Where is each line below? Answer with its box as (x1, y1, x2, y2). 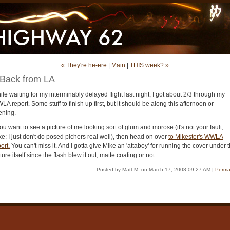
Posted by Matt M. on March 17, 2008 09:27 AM (97, 167, 210, 172)
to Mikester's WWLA (168, 133, 223, 140)
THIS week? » (130, 62, 169, 69)
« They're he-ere (61, 62, 107, 69)
